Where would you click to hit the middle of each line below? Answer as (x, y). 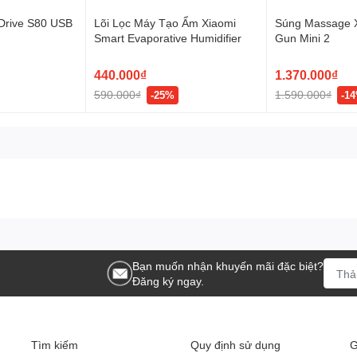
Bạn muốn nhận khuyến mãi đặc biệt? (228, 266)
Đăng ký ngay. (168, 281)
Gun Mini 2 (303, 38)
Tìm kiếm (55, 345)
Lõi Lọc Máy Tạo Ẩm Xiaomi (165, 23)
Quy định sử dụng (235, 345)
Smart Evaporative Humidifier (167, 38)
